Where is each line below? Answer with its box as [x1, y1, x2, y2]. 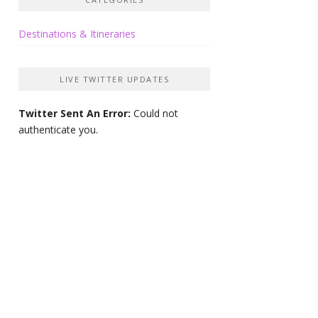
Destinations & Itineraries [18, 27, 136, 40]
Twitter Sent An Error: [18, 106, 131, 120]
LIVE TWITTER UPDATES [60, 74, 169, 84]
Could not [131, 106, 178, 120]
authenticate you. [18, 123, 98, 136]
